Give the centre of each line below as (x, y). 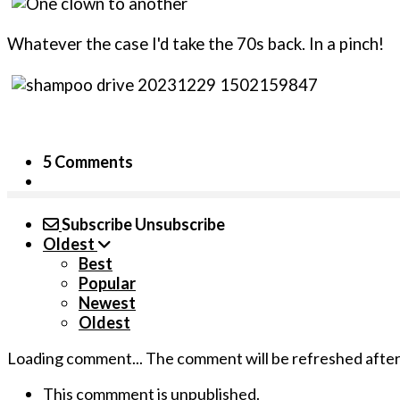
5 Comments (88, 162)
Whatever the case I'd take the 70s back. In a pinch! (196, 44)
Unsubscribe (180, 225)
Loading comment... (76, 358)
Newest (107, 303)
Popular (107, 283)
